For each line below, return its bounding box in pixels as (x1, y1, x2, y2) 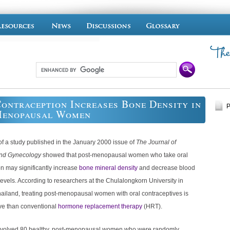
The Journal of (136, 139, 176, 146)
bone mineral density (79, 164, 139, 172)
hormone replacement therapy (58, 203, 144, 210)
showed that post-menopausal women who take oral (41, 151, 188, 159)
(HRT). (144, 203, 162, 210)
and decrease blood (139, 164, 195, 172)
